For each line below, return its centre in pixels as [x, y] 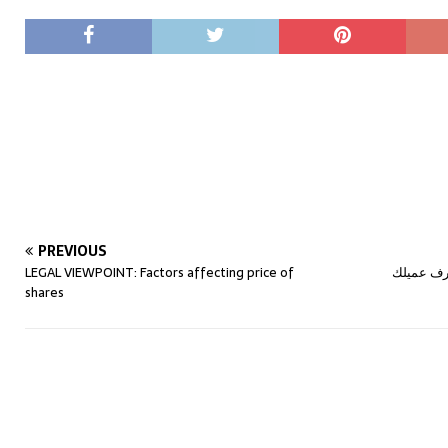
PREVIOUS [72, 250]
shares [44, 292]
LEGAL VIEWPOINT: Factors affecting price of [159, 272]
